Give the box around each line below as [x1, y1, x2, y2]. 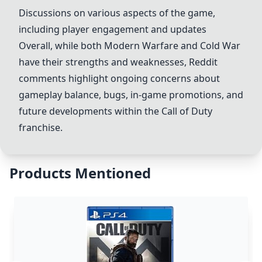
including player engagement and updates [19, 23, 206, 36]
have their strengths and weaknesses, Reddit [19, 56, 218, 68]
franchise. [19, 121, 63, 134]
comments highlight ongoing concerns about [19, 72, 220, 85]
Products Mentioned [9, 163, 151, 182]
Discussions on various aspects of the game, [19, 6, 215, 19]
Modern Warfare [104, 39, 178, 52]
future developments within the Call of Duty [19, 105, 212, 118]
